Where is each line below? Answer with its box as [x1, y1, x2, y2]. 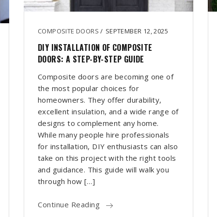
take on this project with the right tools [38, 153, 176, 163]
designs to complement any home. [38, 118, 159, 128]
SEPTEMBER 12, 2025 [105, 27, 169, 36]
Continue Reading [38, 200, 100, 210]
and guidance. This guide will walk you [38, 165, 170, 175]
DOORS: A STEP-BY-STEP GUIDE [38, 53, 144, 65]
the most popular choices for [38, 83, 139, 93]
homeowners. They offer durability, [38, 95, 162, 105]
